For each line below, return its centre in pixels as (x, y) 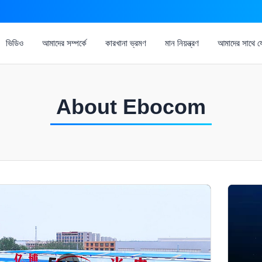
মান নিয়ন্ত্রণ (182, 43)
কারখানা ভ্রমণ (125, 43)
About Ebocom (131, 107)
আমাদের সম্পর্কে (64, 43)
